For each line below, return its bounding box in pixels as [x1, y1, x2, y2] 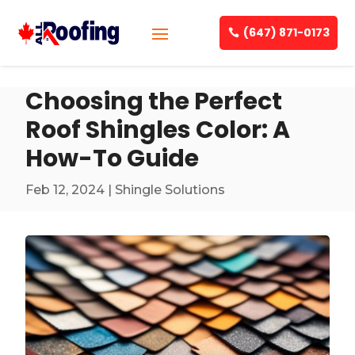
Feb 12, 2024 [25, 182, 105, 197]
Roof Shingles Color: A [25, 113, 291, 147]
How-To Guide [25, 142, 200, 175]
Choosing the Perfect [25, 85, 283, 118]
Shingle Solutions [115, 182, 226, 197]
